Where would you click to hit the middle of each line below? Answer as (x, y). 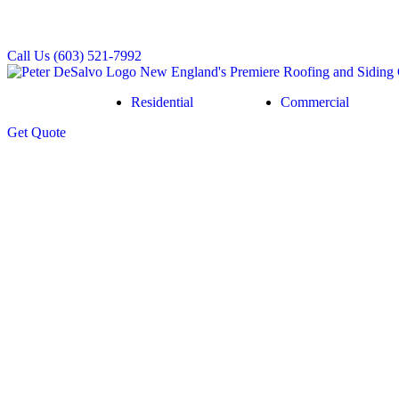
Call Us (28, 56)
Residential (162, 102)
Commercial (315, 102)
